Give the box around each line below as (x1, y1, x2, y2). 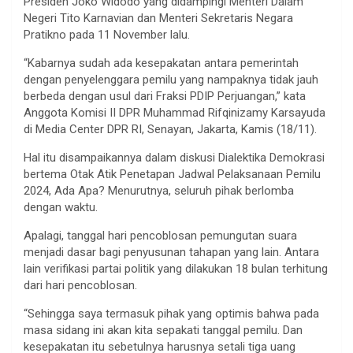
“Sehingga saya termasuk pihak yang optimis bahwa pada (24, 306, 319, 321)
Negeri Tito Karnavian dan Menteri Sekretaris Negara (24, 10, 293, 25)
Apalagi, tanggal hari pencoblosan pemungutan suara (24, 228, 297, 243)
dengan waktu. (24, 199, 98, 214)
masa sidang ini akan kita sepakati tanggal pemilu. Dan (24, 322, 303, 337)
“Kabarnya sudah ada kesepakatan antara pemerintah (24, 55, 299, 70)
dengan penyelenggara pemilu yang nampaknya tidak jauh (24, 72, 318, 87)
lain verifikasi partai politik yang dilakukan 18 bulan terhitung (24, 261, 328, 276)
